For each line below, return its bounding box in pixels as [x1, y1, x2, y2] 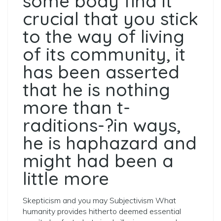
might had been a [23, 149, 174, 172]
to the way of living [23, 25, 184, 47]
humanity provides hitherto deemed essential [23, 206, 181, 216]
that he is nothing [23, 78, 170, 101]
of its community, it [23, 43, 185, 65]
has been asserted [23, 61, 180, 83]
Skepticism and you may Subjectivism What [23, 195, 176, 205]
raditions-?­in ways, [23, 114, 181, 136]
